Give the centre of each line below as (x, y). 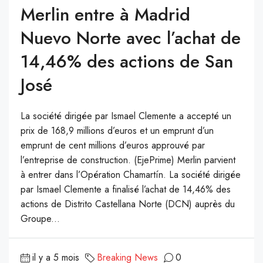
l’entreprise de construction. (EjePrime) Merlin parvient (128, 160)
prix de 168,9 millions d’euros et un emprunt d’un (117, 131)
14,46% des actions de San (127, 62)
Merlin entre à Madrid (105, 15)
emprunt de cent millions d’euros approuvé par (113, 146)
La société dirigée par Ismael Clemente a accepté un (126, 116)
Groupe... (40, 219)
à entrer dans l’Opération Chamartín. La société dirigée (131, 175)
